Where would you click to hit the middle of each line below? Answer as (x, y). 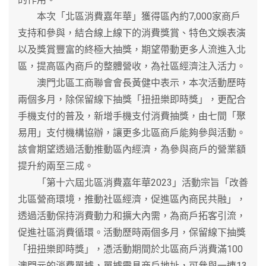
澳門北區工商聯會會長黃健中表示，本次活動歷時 (132, 83)
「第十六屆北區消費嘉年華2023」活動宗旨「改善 (133, 182)
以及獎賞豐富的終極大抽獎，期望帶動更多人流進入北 (132, 49)
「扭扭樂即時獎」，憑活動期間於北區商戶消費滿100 (130, 249)
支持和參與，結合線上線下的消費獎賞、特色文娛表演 (132, 33)
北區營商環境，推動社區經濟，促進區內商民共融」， (132, 199)
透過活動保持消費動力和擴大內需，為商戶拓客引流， (132, 216)
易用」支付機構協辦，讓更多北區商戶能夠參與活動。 (132, 132)
